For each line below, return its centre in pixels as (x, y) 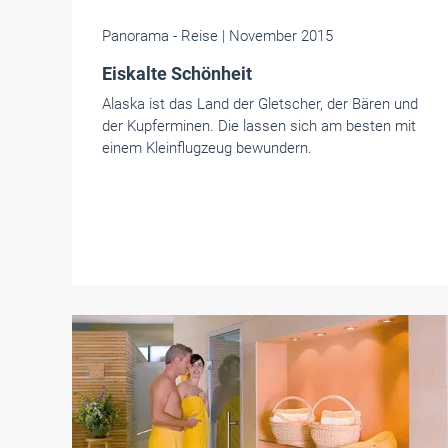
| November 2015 (277, 36)
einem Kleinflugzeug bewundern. (207, 148)
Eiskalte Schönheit (177, 73)
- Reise (195, 36)
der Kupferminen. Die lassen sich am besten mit (259, 126)
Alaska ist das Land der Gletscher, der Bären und (260, 104)
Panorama (135, 36)
